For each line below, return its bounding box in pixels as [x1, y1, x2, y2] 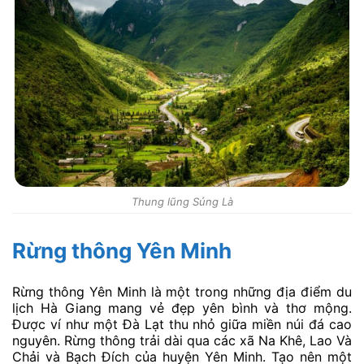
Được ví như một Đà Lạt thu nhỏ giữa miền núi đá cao [12, 316, 352, 333]
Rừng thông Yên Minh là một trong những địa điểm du [12, 284, 352, 301]
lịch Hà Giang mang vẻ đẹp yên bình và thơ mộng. [12, 300, 352, 317]
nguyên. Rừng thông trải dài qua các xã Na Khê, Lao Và [12, 332, 352, 349]
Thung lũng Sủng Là [131, 195, 233, 209]
